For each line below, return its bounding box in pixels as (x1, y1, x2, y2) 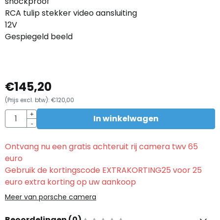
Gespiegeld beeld (5, 30, 73, 42)
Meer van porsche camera (5, 192, 96, 202)
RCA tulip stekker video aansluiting (5, 7, 137, 19)
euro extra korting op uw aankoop (5, 176, 136, 188)
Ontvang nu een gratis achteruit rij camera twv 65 (5, 140, 198, 152)
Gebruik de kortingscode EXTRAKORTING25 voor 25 (5, 164, 202, 176)
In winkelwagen (93, 112, 159, 124)
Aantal (4, 109, 30, 121)
